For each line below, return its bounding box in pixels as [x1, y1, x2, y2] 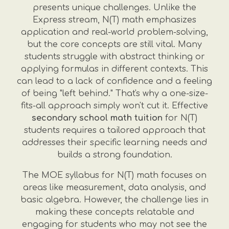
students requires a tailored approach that [24, 126, 205, 135]
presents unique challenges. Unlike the [33, 3, 196, 12]
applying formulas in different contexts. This [21, 64, 208, 74]
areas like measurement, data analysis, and [23, 183, 206, 192]
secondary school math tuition [32, 113, 163, 123]
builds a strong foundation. [57, 150, 172, 159]
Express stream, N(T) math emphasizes [33, 15, 196, 25]
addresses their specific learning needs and [22, 138, 207, 147]
